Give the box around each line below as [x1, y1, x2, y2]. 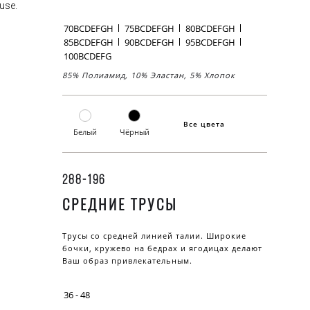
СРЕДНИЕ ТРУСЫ [62, 194, 178, 215]
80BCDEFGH [185, 21, 235, 35]
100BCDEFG [63, 49, 111, 62]
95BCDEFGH [185, 35, 235, 48]
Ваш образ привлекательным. [62, 255, 192, 266]
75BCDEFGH [124, 21, 174, 35]
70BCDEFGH [63, 21, 113, 35]
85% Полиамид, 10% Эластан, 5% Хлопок [62, 69, 235, 80]
